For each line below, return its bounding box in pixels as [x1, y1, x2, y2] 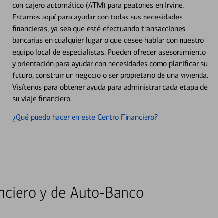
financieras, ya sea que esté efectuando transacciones [12, 23, 185, 33]
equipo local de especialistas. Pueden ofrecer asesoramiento [12, 47, 206, 56]
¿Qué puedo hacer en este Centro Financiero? [12, 112, 158, 122]
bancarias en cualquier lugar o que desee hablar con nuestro [12, 35, 204, 45]
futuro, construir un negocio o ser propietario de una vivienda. [12, 70, 208, 80]
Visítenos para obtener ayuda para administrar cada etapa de [12, 82, 208, 91]
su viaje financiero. [12, 93, 72, 103]
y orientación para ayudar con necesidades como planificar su [12, 58, 208, 68]
